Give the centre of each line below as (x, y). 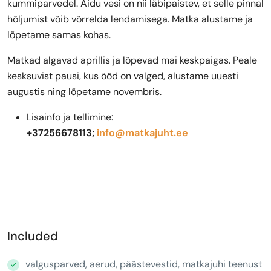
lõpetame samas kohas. (59, 35)
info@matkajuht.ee (142, 133)
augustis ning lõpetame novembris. (84, 92)
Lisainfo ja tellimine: (70, 117)
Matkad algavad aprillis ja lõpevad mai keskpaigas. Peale (132, 60)
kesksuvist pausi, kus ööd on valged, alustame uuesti (123, 76)
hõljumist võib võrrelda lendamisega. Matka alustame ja (130, 19)
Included (33, 236)
